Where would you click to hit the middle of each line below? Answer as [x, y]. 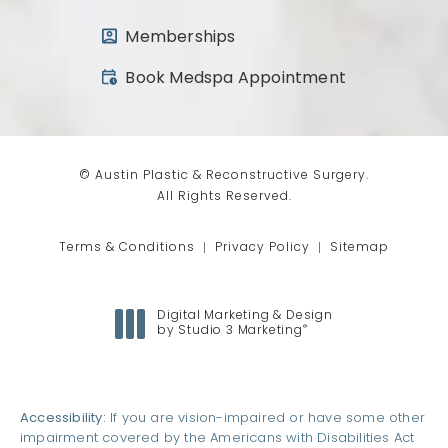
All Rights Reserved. [224, 197]
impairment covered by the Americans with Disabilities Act [217, 439]
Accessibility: [63, 419]
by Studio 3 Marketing [230, 331]
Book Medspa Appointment [235, 79]
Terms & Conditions [127, 248]
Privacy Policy [262, 248]
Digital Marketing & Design [245, 316]
